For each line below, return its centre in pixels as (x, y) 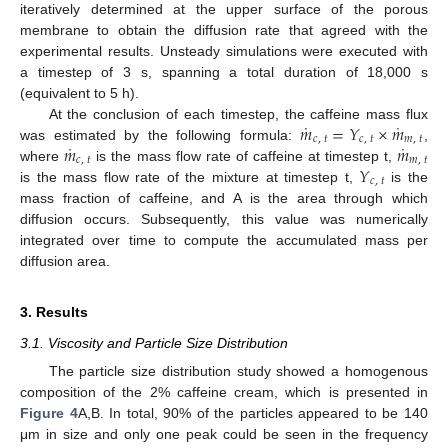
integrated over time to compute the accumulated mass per (224, 239)
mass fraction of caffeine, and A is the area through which (224, 197)
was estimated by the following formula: (160, 134)
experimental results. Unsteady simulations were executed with (224, 50)
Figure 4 (49, 413)
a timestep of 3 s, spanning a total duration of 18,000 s (224, 71)
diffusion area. (65, 260)
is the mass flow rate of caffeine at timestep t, (244, 155)
